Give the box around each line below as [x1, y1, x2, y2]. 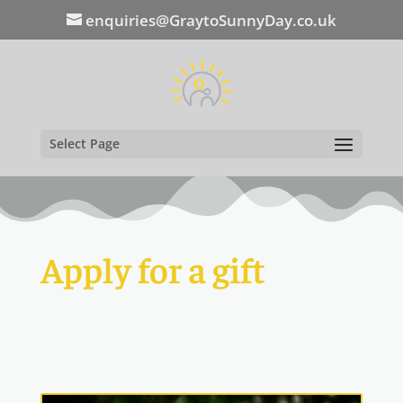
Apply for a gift [40, 246, 265, 291]
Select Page [49, 134, 120, 152]
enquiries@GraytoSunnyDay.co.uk [85, 9, 336, 31]
